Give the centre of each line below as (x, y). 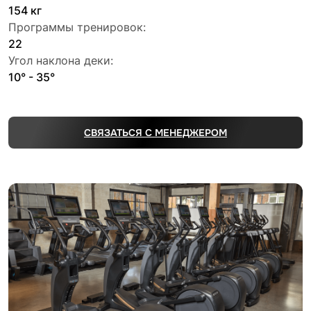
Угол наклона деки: (61, 60)
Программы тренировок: (77, 27)
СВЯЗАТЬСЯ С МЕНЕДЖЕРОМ (155, 132)
